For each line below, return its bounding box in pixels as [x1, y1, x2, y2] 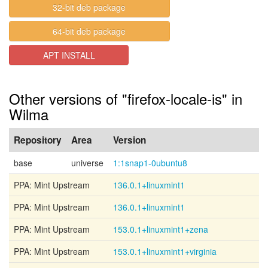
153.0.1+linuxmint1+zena [113, 223, 208, 235]
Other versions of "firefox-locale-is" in [9, 88, 242, 109]
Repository [14, 133, 62, 147]
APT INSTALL [42, 49, 95, 61]
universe [71, 157, 103, 169]
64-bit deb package [53, 25, 126, 37]
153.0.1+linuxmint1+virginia [113, 245, 217, 257]
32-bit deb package [53, 1, 126, 13]
